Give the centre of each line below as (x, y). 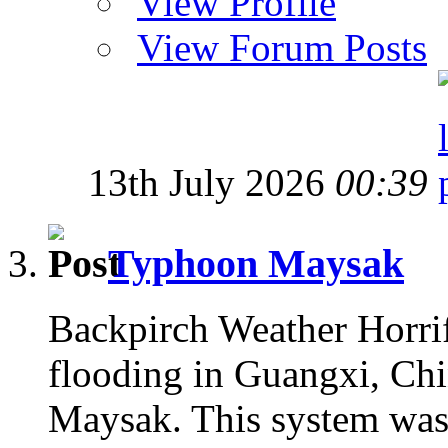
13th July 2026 (211, 183)
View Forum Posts (282, 48)
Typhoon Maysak (256, 264)
